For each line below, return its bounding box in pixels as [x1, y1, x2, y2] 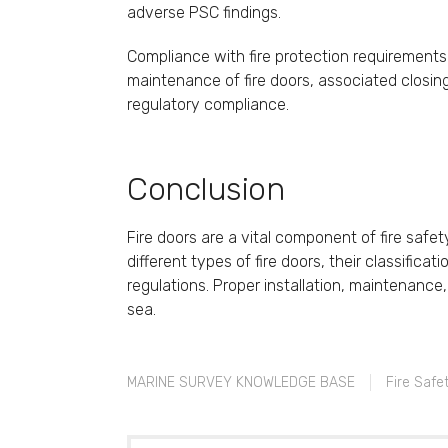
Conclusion [127, 169, 284, 208]
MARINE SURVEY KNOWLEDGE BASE [127, 374, 355, 392]
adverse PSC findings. [127, 3, 281, 23]
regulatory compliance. [127, 95, 289, 115]
